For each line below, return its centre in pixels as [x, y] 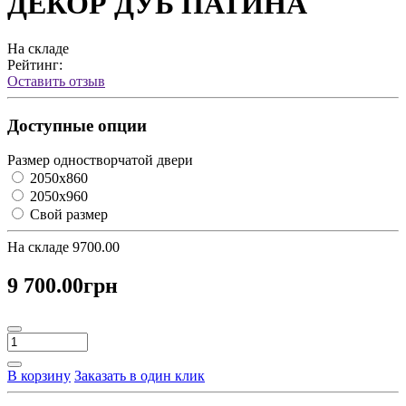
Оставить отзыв [56, 81]
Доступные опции [77, 125]
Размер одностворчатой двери [100, 160]
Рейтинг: [35, 64]
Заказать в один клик [140, 376]
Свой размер [67, 215]
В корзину [39, 376]
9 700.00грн [63, 286]
